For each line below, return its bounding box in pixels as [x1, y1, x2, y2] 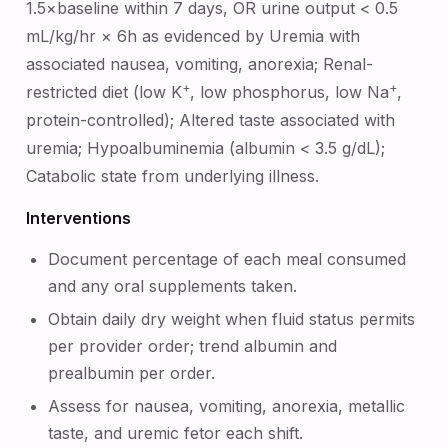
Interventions [26, 208, 131, 228]
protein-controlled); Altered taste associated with [26, 110, 395, 130]
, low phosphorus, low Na [190, 82, 389, 102]
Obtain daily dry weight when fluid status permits [48, 309, 416, 329]
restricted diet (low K [26, 82, 182, 102]
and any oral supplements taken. [48, 276, 298, 296]
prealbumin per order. [48, 363, 216, 383]
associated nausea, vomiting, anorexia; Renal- [26, 54, 373, 74]
